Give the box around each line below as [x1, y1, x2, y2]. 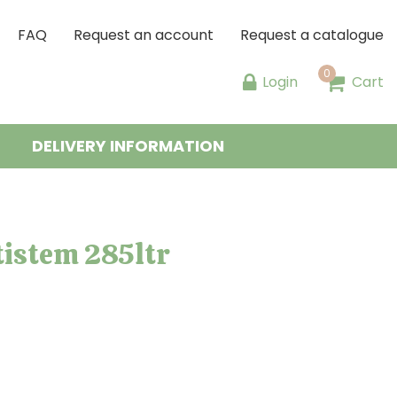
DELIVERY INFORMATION [31, 135, 224, 157]
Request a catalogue [240, 25, 384, 45]
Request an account [74, 25, 214, 45]
